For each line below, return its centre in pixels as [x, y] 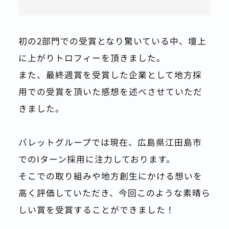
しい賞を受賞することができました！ [96, 209]
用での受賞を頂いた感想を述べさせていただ [110, 91]
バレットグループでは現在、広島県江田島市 [110, 142]
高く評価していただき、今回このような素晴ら [114, 192]
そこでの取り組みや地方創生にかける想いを [110, 176]
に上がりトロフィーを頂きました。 [92, 58]
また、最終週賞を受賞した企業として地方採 [110, 74]
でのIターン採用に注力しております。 [97, 159]
